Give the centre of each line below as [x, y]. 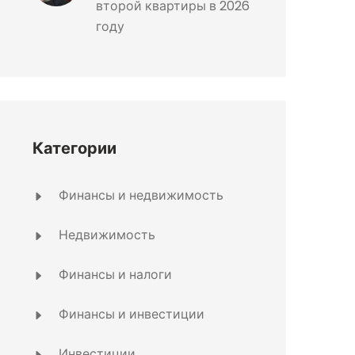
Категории [74, 148]
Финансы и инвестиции [130, 314]
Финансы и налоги [114, 275]
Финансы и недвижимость [139, 195]
